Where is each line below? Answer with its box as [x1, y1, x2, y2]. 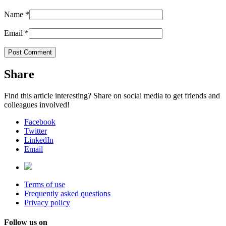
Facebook [24, 118, 55, 127]
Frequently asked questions [24, 189, 110, 198]
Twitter [24, 127, 47, 136]
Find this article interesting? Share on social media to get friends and [4, 91, 220, 100]
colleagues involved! [4, 100, 70, 109]
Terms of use [24, 180, 65, 189]
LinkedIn [24, 136, 53, 145]
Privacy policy [24, 198, 70, 207]
